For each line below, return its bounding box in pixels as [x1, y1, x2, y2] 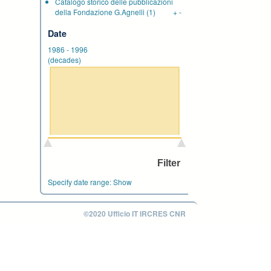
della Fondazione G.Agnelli [55, 7, 145, 17]
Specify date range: [48, 177, 113, 187]
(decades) [48, 54, 81, 65]
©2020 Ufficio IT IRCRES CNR [83, 208, 186, 219]
